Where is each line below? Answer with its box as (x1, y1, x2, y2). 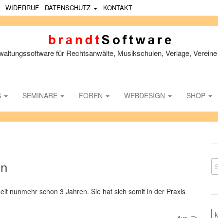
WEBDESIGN (124, 91, 167, 100)
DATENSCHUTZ (45, 3, 92, 12)
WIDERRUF (5, 3, 39, 12)
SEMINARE (22, 91, 59, 100)
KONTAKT (103, 3, 132, 12)
